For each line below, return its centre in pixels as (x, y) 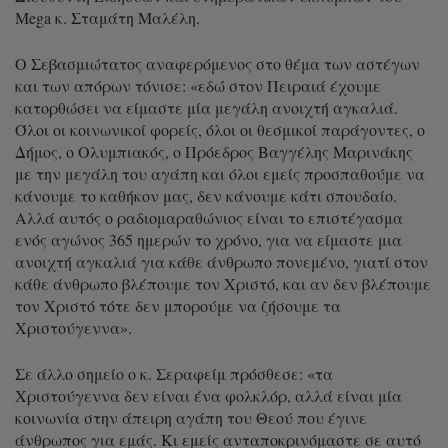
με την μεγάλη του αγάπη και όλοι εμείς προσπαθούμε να (220, 174)
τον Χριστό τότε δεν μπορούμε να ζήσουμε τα (178, 306)
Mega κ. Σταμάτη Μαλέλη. (107, 18)
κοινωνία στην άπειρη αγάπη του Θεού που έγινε (191, 418)
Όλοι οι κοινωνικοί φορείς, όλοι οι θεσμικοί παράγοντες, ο (220, 130)
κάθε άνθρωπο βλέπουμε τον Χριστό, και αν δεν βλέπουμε (223, 284)
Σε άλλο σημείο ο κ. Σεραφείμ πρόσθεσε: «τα (174, 374)
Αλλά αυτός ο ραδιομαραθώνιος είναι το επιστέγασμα (209, 218)
